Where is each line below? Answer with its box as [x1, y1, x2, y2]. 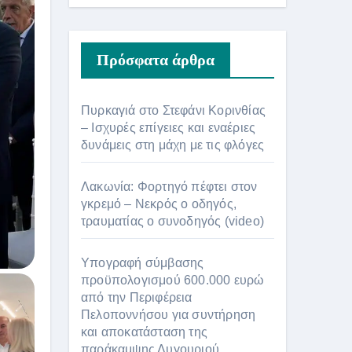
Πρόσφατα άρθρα [97, 50, 214, 68]
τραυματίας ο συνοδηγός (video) [81, 214, 264, 228]
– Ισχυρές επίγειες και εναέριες [81, 120, 256, 134]
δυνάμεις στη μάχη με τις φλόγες [81, 137, 265, 152]
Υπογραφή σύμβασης [81, 255, 204, 269]
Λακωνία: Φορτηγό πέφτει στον [81, 179, 258, 193]
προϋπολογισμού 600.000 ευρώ [81, 273, 265, 287]
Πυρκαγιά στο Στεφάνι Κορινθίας [81, 103, 266, 117]
